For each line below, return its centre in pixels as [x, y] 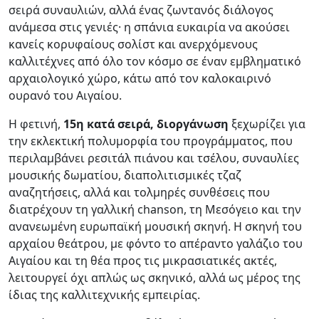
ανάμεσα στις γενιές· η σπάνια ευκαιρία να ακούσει [149, 27]
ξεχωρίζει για [267, 124]
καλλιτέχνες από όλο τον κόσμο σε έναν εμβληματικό [155, 61]
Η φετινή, [35, 124]
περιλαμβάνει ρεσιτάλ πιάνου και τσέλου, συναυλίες [154, 158]
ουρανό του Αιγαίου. [65, 95]
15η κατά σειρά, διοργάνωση [145, 124]
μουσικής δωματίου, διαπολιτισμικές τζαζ [125, 175]
